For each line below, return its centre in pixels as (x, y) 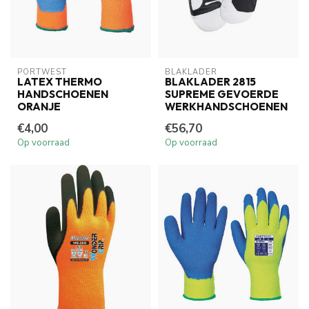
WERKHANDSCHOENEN (226, 106)
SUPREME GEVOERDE (222, 94)
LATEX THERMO (60, 81)
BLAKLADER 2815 (210, 81)
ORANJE (39, 106)
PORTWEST (42, 72)
